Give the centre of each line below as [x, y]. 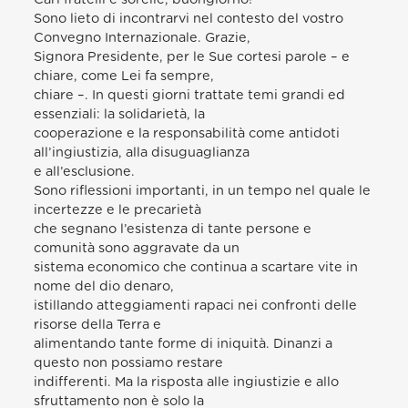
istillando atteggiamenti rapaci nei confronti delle [196, 305]
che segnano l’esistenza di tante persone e [173, 229]
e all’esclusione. [85, 171]
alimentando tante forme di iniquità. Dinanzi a [184, 343]
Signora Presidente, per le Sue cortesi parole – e [192, 56]
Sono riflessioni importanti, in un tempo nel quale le [203, 190]
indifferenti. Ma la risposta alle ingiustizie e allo [187, 382]
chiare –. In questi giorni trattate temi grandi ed [190, 95]
